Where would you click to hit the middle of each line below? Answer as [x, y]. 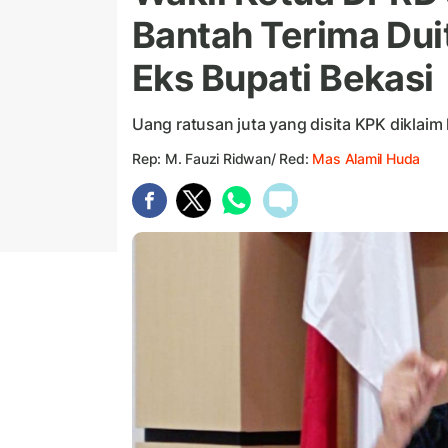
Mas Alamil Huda [366, 159]
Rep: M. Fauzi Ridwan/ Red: [222, 159]
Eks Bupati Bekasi [283, 78]
